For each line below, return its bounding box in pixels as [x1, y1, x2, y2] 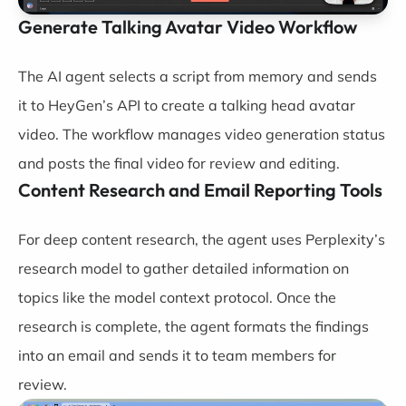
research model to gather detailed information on [18, 259, 349, 277]
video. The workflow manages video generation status [18, 125, 385, 143]
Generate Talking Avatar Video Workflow [18, 15, 357, 38]
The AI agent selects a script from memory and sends [18, 67, 377, 85]
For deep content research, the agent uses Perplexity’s [18, 230, 385, 248]
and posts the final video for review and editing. [18, 154, 340, 172]
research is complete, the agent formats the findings [18, 317, 369, 335]
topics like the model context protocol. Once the [18, 288, 336, 306]
